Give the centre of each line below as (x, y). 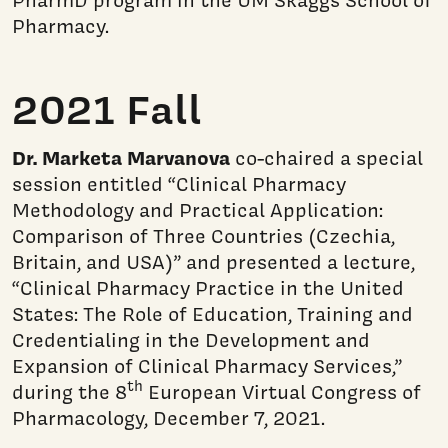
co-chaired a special (326, 158)
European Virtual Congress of (282, 392)
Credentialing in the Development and (191, 340)
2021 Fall (107, 109)
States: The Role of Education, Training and (212, 314)
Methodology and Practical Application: (197, 210)
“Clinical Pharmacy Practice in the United (208, 288)
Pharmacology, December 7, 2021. (168, 418)
